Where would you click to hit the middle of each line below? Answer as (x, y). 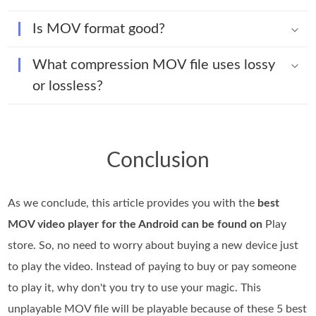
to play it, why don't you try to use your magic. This (135, 288)
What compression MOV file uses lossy (154, 65)
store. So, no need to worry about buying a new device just (153, 246)
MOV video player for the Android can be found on (135, 225)
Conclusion (158, 161)
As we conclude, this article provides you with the (133, 203)
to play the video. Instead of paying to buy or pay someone (152, 267)
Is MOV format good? (99, 29)
